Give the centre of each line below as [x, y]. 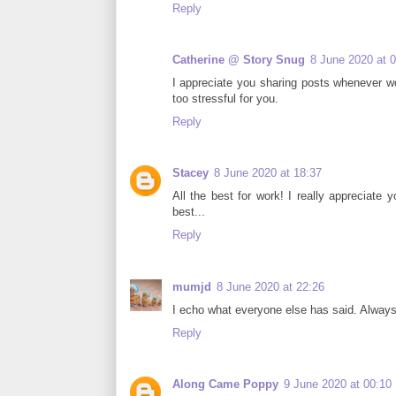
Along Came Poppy [225, 384]
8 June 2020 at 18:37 [267, 173]
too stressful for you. [225, 99]
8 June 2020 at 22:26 [270, 286]
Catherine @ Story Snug [238, 60]
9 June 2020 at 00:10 [337, 384]
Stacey [190, 173]
